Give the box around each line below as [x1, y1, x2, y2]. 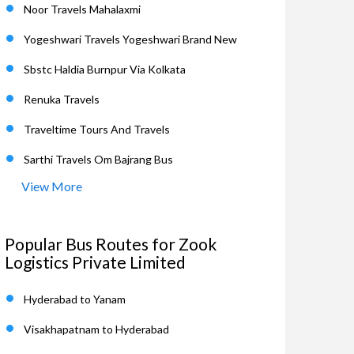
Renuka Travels [24, 92, 100, 106]
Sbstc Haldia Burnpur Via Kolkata [24, 62, 186, 76]
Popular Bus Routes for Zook [5, 234, 217, 254]
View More [21, 179, 82, 194]
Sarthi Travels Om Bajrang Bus [24, 153, 173, 166]
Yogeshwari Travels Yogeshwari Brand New [24, 32, 237, 46]
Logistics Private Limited [5, 252, 186, 272]
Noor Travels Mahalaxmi [24, 2, 141, 16]
